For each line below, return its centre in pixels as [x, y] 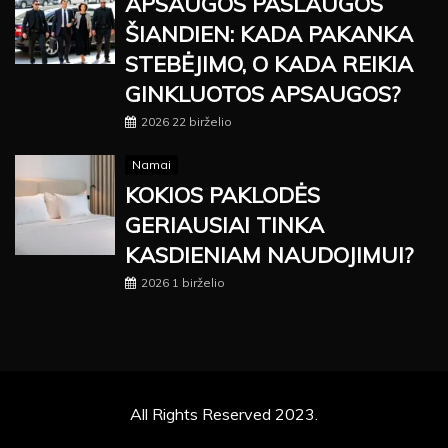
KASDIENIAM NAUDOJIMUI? [269, 255]
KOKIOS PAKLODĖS [222, 195]
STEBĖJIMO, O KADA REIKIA [269, 64]
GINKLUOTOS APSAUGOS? [262, 94]
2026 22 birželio [186, 122]
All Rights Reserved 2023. [224, 414]
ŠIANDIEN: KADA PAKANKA [269, 34]
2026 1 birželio [183, 283]
